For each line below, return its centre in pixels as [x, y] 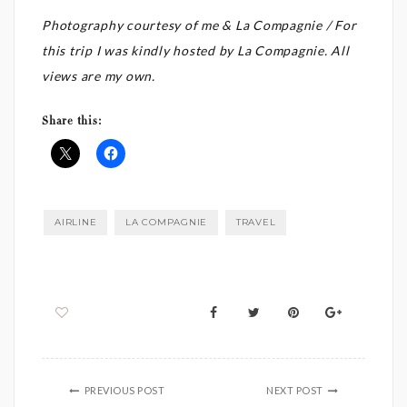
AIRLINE [76, 223]
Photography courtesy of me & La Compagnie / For [199, 25]
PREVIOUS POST [124, 391]
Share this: [72, 122]
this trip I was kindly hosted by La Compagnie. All [196, 51]
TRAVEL [256, 223]
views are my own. [99, 76]
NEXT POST [295, 391]
